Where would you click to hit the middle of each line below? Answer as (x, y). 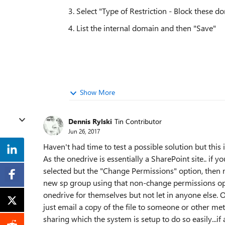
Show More (97, 92)
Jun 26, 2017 (84, 131)
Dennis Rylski (90, 121)
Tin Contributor (138, 121)
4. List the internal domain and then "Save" (142, 28)
